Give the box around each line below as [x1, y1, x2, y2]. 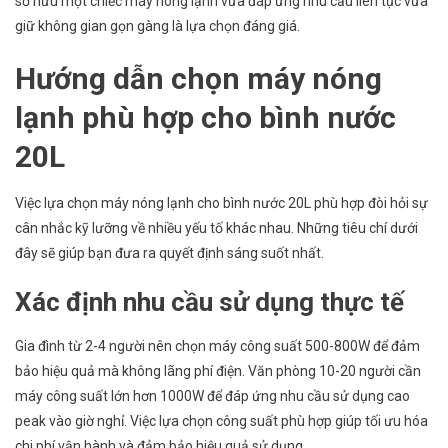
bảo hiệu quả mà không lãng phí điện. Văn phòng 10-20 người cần [15, 363, 421, 380]
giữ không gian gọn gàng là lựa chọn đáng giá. [15, 18, 300, 35]
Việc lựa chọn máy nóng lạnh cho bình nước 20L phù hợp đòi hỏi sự [15, 195, 428, 212]
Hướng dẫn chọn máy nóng [15, 61, 382, 97]
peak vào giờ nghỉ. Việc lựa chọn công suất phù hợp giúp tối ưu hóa [15, 413, 428, 430]
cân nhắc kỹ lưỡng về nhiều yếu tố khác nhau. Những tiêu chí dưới [15, 220, 418, 237]
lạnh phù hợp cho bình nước [15, 100, 396, 136]
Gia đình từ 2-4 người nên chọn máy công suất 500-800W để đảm [15, 338, 420, 355]
